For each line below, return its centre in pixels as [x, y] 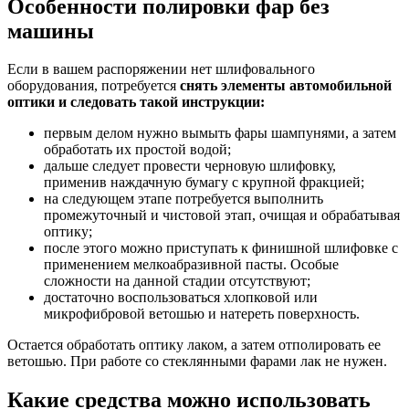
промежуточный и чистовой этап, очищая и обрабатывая [222, 215]
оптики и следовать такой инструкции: [136, 102]
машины [51, 31]
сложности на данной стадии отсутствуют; [177, 281]
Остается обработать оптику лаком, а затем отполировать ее [194, 345]
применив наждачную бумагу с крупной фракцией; [204, 183]
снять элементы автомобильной [286, 86]
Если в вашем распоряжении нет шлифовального [161, 69]
